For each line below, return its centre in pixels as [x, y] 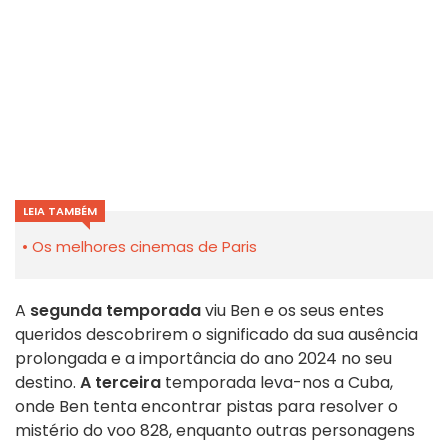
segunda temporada [115, 310]
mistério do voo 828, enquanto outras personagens [215, 430]
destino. [47, 382]
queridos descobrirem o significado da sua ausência [216, 334]
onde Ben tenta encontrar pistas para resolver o [206, 406]
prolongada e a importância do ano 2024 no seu [203, 358]
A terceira [120, 382]
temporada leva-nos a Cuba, [277, 382]
